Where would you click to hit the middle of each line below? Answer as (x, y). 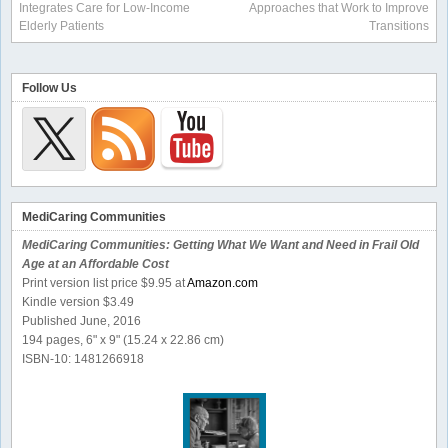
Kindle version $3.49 (78, 302)
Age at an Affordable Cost (95, 264)
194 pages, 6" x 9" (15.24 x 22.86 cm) (123, 340)
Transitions (399, 26)
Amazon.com (222, 283)
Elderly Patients (61, 26)
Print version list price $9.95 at (104, 283)
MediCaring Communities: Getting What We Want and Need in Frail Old (220, 245)
